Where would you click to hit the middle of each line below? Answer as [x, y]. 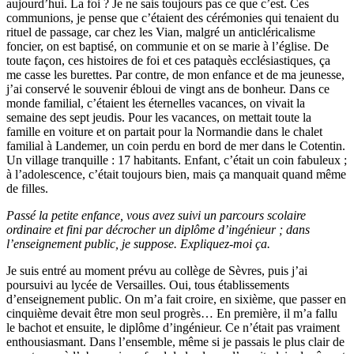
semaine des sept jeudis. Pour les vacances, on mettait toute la [159, 117]
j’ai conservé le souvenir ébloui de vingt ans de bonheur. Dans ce [168, 88]
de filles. [27, 188]
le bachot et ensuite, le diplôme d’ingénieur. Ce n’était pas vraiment [173, 327]
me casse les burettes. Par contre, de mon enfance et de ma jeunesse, [175, 74]
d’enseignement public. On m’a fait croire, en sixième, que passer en [176, 299]
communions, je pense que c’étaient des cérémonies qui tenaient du [173, 17]
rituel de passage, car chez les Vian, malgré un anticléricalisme [161, 32]
